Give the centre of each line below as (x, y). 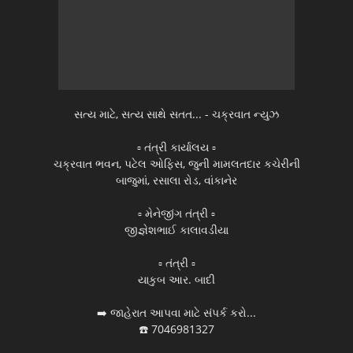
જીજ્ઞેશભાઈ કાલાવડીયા (176, 230)
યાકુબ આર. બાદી (176, 280)
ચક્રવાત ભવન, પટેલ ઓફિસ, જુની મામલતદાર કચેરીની (176, 164)
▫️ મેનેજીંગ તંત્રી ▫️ (176, 214)
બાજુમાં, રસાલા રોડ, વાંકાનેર (176, 180)
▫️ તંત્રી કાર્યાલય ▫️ (176, 147)
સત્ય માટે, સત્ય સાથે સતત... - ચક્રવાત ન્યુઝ (176, 114)
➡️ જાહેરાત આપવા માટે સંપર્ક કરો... (176, 313)
